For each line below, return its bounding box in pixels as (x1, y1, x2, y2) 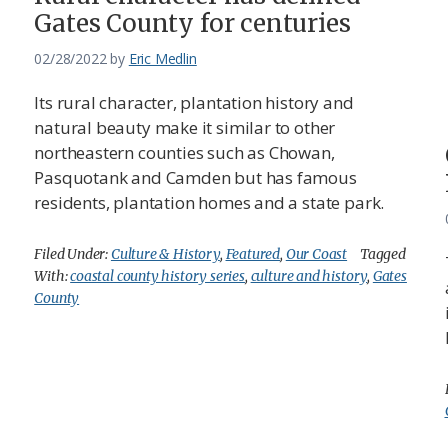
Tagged (359, 244, 406, 263)
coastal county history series (70, 266, 245, 285)
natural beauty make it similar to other (34, 115, 336, 139)
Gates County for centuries (34, 7, 351, 39)
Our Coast (285, 244, 348, 263)
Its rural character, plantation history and (34, 90, 354, 114)
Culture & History (110, 244, 220, 263)
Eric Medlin (128, 48, 197, 68)
